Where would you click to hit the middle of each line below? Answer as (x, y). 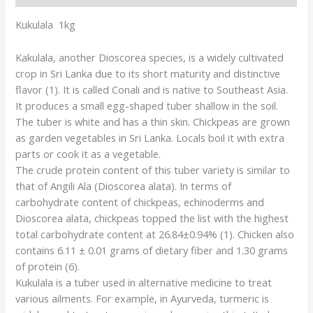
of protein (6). (48, 266)
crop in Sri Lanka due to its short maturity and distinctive (148, 73)
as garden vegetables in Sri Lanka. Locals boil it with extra (150, 137)
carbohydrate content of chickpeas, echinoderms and (140, 202)
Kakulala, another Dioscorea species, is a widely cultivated (150, 57)
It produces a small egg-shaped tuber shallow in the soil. (147, 105)
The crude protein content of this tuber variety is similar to (153, 169)
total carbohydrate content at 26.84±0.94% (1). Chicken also (155, 234)
